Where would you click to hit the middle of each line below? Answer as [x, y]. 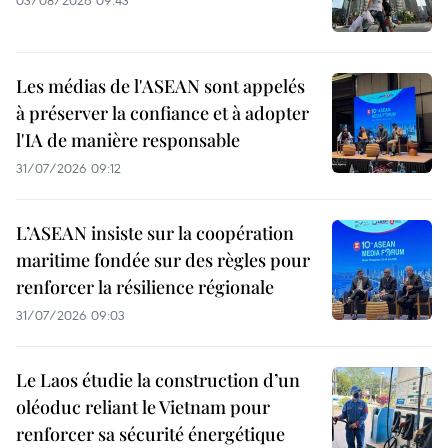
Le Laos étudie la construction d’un [158, 379]
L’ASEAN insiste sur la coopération [155, 232]
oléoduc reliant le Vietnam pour [143, 406]
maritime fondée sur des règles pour [163, 259]
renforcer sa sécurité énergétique [150, 433]
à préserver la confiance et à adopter [162, 112]
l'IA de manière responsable [128, 139]
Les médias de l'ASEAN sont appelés [160, 85]
